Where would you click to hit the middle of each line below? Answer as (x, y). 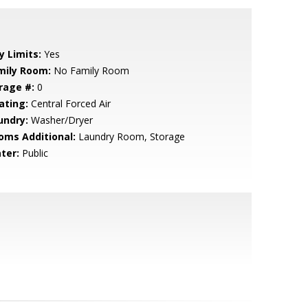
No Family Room (90, 70)
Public (33, 153)
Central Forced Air (69, 103)
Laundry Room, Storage (130, 136)
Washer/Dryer (60, 120)
